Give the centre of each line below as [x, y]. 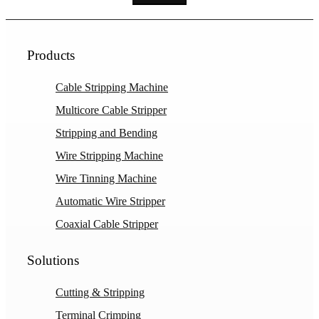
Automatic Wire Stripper [110, 202]
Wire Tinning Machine [106, 179]
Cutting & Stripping [100, 293]
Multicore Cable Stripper [111, 110]
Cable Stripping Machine [112, 88]
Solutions [53, 261]
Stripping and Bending [106, 133]
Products [51, 56]
